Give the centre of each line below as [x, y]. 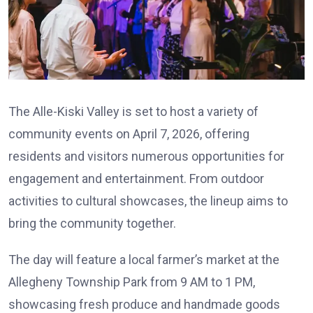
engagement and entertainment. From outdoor [136, 178]
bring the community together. [92, 223]
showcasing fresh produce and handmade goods [144, 304]
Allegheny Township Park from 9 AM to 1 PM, [132, 282]
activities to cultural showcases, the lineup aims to [148, 201]
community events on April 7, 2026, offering [129, 133]
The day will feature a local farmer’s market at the [144, 259]
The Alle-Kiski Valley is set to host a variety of [133, 111]
